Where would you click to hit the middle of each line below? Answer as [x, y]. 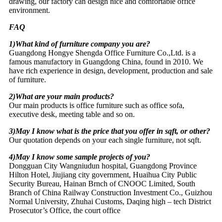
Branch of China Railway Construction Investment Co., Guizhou [111, 192]
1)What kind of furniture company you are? [80, 44]
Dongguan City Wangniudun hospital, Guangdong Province [103, 166]
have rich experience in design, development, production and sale [111, 70]
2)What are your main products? [61, 96]
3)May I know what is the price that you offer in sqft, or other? [110, 131]
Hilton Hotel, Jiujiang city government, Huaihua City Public [103, 174]
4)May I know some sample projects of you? [80, 157]
